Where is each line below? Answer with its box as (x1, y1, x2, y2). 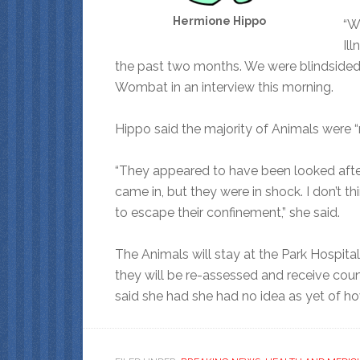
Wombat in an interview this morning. (115, 79, 333, 95)
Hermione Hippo (173, 14, 266, 27)
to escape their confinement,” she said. (115, 204, 340, 220)
